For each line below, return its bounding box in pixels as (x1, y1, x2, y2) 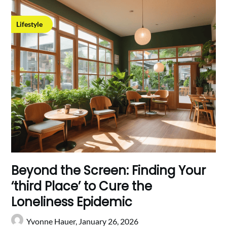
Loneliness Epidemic (11, 194, 133, 211)
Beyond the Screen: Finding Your (11, 162, 206, 179)
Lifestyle (16, 19, 43, 28)
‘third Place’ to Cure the (11, 178, 153, 195)
